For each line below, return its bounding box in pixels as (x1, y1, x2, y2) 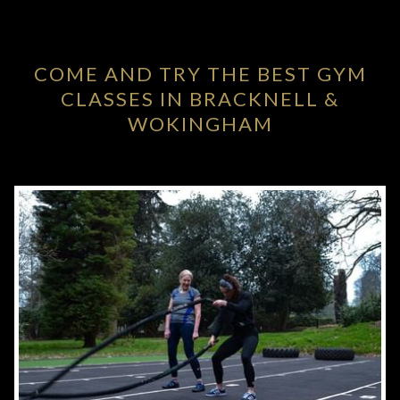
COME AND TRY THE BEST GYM (33, 61, 367, 86)
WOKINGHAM (127, 111, 273, 136)
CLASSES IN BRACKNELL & (61, 86, 339, 111)
